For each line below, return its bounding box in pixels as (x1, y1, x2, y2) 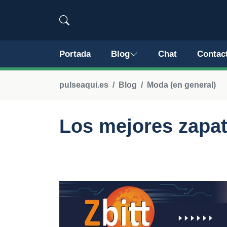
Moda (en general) (147, 81, 216, 89)
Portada (59, 49, 91, 59)
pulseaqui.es (59, 81, 108, 89)
